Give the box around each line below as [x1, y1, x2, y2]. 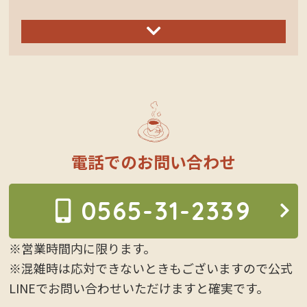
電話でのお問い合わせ [71, 149, 236, 174]
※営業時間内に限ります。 [9, 238, 156, 257]
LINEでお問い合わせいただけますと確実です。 [9, 278, 269, 297]
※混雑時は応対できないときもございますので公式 [9, 258, 293, 277]
